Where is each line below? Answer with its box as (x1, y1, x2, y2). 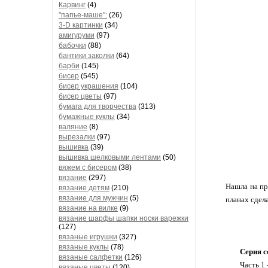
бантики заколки (59, 51, 114, 60)
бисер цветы (59, 92, 102, 100)
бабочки (59, 41, 86, 50)
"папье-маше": (59, 11, 107, 19)
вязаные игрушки (59, 233, 117, 241)
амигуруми (59, 31, 95, 39)
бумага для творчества (59, 102, 136, 111)
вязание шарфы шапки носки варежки (59, 214, 188, 223)
